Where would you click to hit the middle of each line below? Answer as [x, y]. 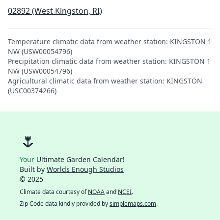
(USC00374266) [32, 91]
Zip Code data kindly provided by [65, 204]
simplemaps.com [133, 204]
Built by [33, 169]
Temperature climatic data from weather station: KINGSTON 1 [110, 41]
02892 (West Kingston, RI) [55, 11]
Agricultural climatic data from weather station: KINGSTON [105, 81]
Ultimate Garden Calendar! [80, 159]
